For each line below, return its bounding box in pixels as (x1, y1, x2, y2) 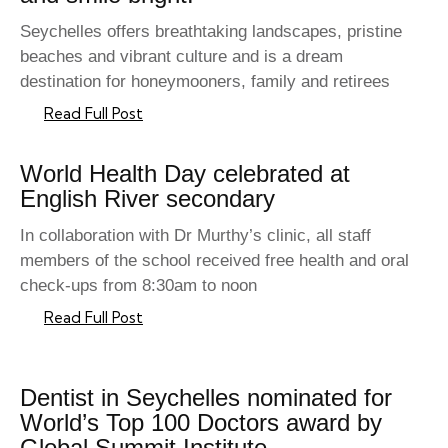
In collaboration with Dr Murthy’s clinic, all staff (20, 226, 371, 246)
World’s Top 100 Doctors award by (20, 409, 382, 437)
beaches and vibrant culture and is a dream (20, 47, 343, 67)
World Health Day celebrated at (20, 160, 350, 188)
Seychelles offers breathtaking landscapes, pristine (20, 22, 402, 42)
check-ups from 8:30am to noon (20, 276, 257, 296)
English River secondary (20, 185, 275, 213)
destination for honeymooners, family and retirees (20, 72, 390, 92)
